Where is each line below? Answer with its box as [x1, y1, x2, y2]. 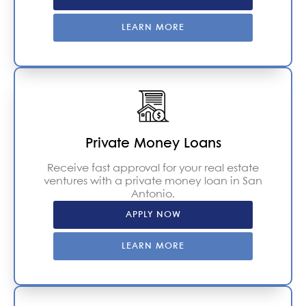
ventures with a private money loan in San [44, 176, 262, 186]
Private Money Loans [85, 137, 221, 150]
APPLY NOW [125, 210, 181, 219]
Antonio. [131, 189, 175, 199]
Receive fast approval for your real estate [47, 163, 259, 173]
